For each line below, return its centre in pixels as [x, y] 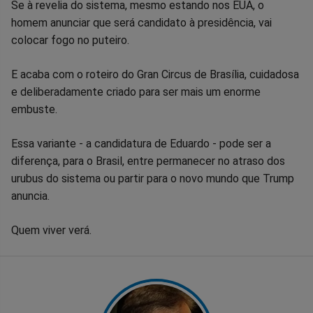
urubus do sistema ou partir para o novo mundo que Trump [153, 178]
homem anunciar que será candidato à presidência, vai [141, 22]
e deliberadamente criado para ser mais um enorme [136, 92]
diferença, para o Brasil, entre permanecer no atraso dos [148, 161]
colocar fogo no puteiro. [70, 40]
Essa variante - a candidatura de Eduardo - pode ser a [141, 143]
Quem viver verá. [51, 230]
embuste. [34, 109]
